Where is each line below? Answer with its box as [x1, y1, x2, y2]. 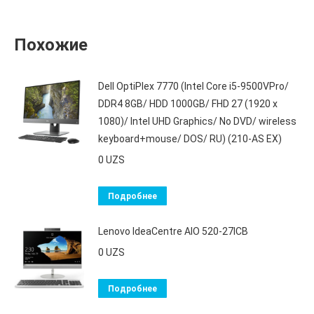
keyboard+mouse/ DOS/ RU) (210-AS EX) [98, 133, 282, 144]
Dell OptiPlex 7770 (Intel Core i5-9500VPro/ [98, 81, 289, 92]
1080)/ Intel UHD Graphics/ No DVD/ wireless [98, 116, 296, 127]
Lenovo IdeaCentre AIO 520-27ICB [98, 226, 248, 237]
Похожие [14, 35, 88, 55]
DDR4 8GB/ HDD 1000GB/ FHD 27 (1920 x [98, 98, 278, 109]
